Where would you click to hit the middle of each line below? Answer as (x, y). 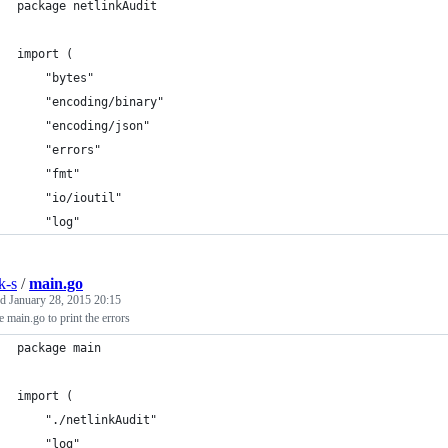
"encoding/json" (97, 126)
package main (59, 348)
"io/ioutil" (83, 198)
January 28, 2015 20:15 (65, 300)
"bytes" (69, 78)
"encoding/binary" (104, 102)
